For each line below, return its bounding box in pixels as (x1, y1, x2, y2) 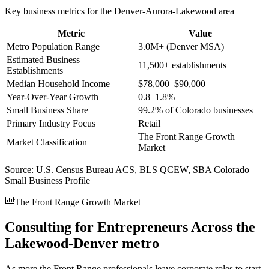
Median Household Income (7, 78, 110, 89)
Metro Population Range (7, 41, 100, 52)
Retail (138, 118, 160, 128)
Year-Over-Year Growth (7, 91, 98, 102)
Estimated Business (7, 54, 80, 65)
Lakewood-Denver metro (5, 235, 159, 252)
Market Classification (7, 136, 87, 147)
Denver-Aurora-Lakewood (114, 5, 216, 16)
